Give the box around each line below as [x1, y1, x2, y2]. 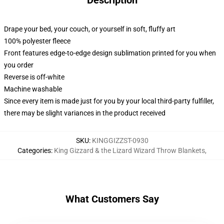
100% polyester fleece [4, 37, 70, 45]
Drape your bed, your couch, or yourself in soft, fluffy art [4, 25, 175, 33]
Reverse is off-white [4, 73, 64, 81]
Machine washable [4, 85, 62, 93]
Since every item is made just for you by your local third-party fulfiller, [4, 97, 214, 105]
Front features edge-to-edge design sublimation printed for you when [4, 49, 216, 57]
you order [4, 61, 33, 69]
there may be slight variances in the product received [4, 109, 165, 117]
